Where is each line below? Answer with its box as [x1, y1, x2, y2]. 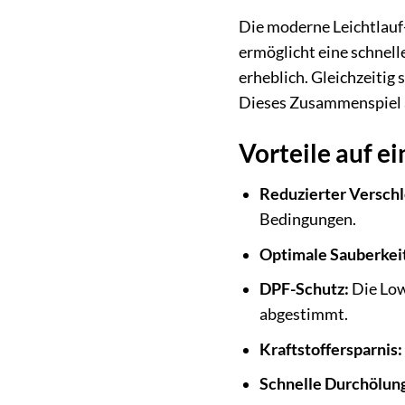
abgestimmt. [259, 305, 348, 325]
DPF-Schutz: [259, 279, 349, 299]
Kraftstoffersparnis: [259, 339, 402, 359]
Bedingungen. [259, 210, 356, 230]
